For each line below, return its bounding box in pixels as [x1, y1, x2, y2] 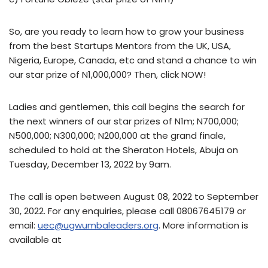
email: [9, 218, 38, 232]
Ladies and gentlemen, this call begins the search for [9, 100, 245, 113]
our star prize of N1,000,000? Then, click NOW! [9, 68, 206, 81]
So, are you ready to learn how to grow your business [9, 25, 244, 38]
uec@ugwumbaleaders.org [38, 218, 159, 232]
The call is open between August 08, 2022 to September [9, 190, 258, 203]
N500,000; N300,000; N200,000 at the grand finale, [9, 129, 226, 142]
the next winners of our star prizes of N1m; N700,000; [9, 114, 239, 127]
